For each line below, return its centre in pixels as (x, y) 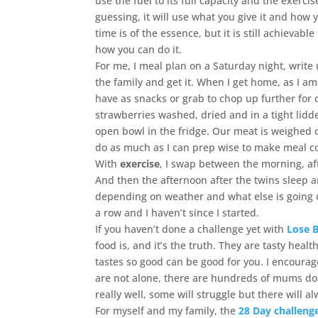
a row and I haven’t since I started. (177, 213)
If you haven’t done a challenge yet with (191, 229)
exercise (140, 164)
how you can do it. (139, 49)
